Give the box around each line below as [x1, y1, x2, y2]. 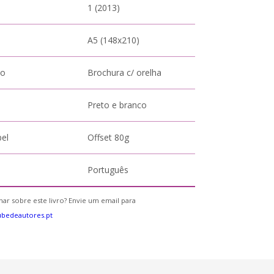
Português [87, 164, 129, 176]
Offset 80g [87, 131, 130, 143]
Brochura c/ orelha [87, 67, 162, 78]
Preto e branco [87, 99, 147, 111]
